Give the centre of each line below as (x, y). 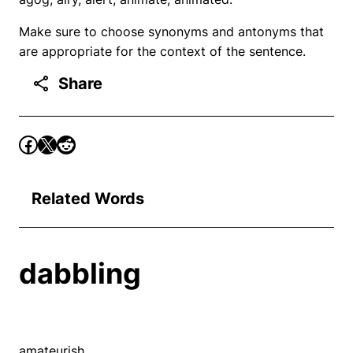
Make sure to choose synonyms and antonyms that (171, 31)
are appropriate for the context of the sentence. (162, 51)
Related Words (88, 199)
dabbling (80, 273)
